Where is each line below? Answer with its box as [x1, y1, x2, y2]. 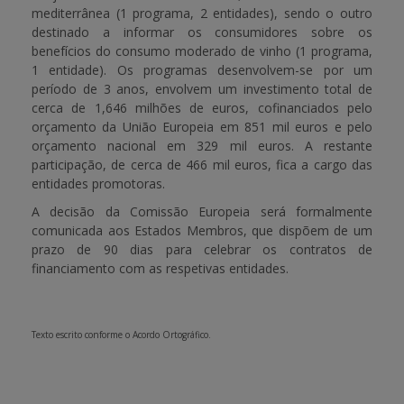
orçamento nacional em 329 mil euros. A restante [32, 137, 372, 154]
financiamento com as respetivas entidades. [32, 260, 289, 277]
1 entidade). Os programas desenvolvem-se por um [32, 61, 372, 78]
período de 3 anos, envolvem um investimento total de [32, 80, 372, 97]
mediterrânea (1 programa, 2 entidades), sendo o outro [32, 5, 372, 22]
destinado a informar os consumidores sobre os [32, 23, 372, 41]
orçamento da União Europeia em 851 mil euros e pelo [32, 118, 372, 135]
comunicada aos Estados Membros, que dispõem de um [32, 222, 372, 239]
